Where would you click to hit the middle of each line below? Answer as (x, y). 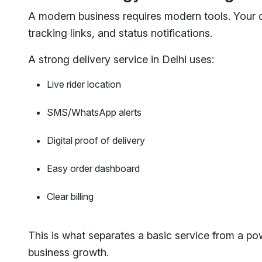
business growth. (68, 252)
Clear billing (70, 196)
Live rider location (84, 84)
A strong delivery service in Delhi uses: (121, 59)
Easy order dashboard (93, 168)
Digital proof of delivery (96, 140)
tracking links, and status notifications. (120, 33)
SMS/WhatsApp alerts (94, 112)
